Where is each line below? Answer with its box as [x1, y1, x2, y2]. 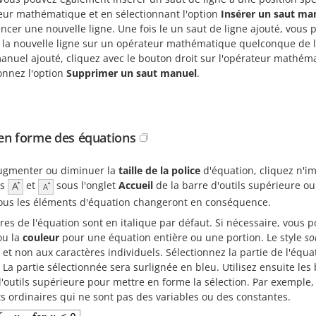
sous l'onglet [54, 178, 119, 193]
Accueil [119, 178, 153, 193]
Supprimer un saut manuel [66, 66, 197, 80]
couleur [23, 230, 59, 244]
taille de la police [119, 164, 200, 178]
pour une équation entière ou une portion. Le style [59, 230, 305, 244]
